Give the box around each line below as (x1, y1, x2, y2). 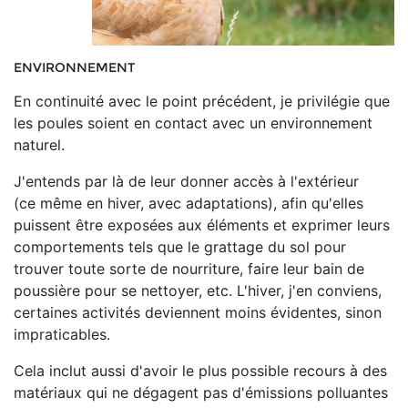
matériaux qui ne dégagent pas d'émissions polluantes (14, 383, 388, 402)
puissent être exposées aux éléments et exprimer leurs (14, 216, 390, 234)
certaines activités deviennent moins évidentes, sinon (14, 303, 382, 321)
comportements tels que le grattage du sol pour (14, 238, 346, 256)
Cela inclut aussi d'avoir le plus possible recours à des (14, 362, 387, 380)
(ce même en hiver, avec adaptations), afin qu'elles (14, 194, 363, 212)
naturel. (14, 136, 65, 154)
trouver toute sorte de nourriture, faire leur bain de (14, 260, 364, 278)
